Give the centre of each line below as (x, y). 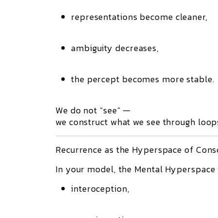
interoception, (100, 189)
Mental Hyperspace (175, 169)
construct (88, 122)
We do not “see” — (93, 110)
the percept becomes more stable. (143, 79)
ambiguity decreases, (115, 48)
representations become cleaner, (139, 17)
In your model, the (95, 169)
